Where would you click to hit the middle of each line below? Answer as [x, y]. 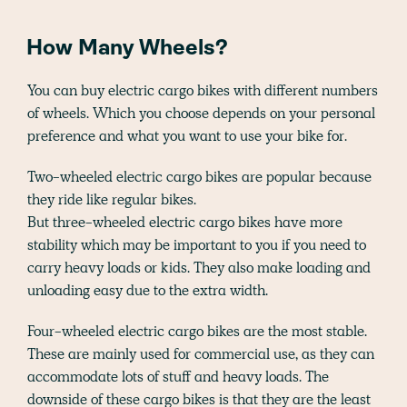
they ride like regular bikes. [112, 200]
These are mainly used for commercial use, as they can [201, 354]
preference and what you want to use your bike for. [187, 136]
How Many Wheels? [127, 50]
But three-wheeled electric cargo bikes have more [185, 223]
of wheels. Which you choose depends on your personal [201, 114]
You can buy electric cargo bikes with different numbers [203, 91]
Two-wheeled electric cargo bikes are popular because [199, 177]
